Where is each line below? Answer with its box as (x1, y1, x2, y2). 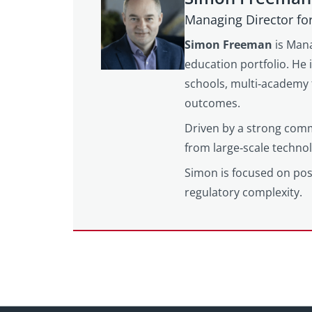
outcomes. (185, 95, 240, 111)
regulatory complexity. (185, 184, 302, 200)
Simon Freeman (185, 36, 275, 52)
